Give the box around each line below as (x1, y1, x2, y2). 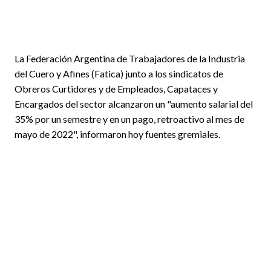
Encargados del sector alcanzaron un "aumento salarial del (15, 97, 253, 109)
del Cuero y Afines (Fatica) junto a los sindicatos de (15, 67, 223, 79)
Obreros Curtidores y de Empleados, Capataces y (15, 82, 218, 94)
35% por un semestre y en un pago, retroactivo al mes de (15, 113, 244, 125)
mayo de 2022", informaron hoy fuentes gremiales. (15, 128, 220, 140)
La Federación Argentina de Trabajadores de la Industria (15, 52, 245, 64)
